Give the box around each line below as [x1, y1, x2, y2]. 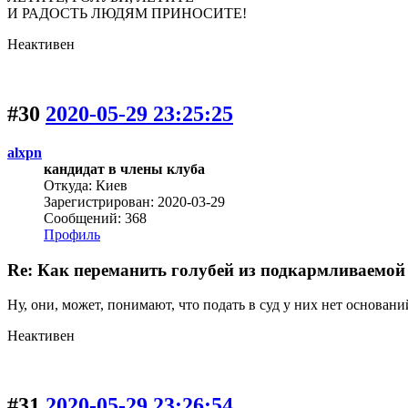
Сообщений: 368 [44, 210, 147, 227]
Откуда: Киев [44, 178, 127, 194]
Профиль [44, 227, 100, 243]
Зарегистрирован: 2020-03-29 [44, 194, 225, 210]
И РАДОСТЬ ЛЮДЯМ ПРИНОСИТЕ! [7, 5, 247, 22]
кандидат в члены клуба [44, 161, 205, 178]
